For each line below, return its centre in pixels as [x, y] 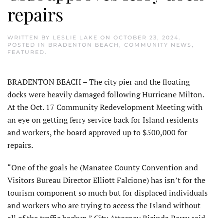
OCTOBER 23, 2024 [146, 38]
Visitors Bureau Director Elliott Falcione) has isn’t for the [106, 180]
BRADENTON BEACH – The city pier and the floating [99, 82]
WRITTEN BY [30, 38]
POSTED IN [28, 45]
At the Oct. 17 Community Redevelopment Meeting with [105, 107]
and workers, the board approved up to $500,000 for [97, 133]
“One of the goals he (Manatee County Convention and [103, 168]
